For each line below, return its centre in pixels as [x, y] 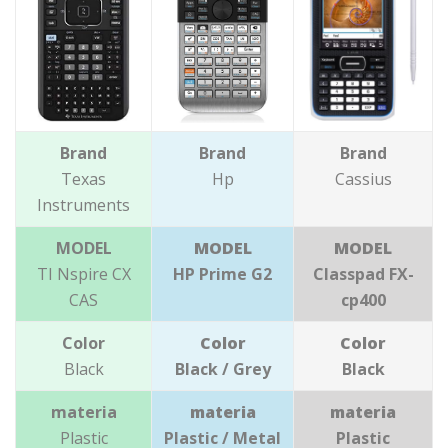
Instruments [83, 204]
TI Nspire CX [83, 273]
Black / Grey [222, 368]
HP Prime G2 [222, 273]
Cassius [363, 178]
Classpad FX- [363, 273]
